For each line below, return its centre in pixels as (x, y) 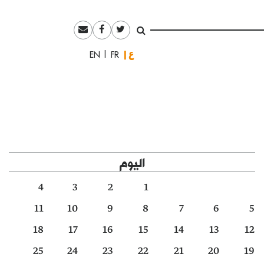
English (88, 55)
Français (105, 55)
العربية (128, 55)
